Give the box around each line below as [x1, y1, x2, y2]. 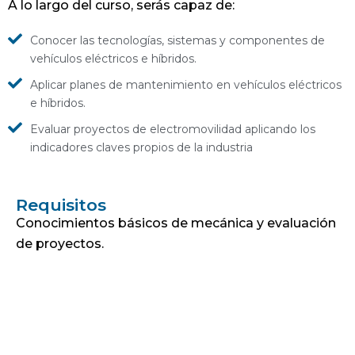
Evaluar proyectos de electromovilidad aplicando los [29, 122, 315, 136]
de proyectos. [16, 236, 104, 251]
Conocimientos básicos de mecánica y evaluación [16, 216, 336, 231]
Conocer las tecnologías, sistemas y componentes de [29, 33, 325, 48]
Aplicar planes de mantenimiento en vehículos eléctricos [29, 78, 342, 92]
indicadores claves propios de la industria [29, 140, 253, 155]
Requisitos [16, 195, 106, 215]
